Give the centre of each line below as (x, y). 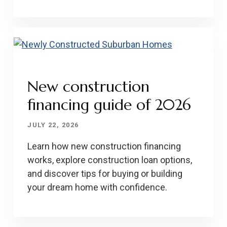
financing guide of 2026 (109, 104)
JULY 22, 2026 (53, 125)
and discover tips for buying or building (105, 173)
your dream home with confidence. (98, 187)
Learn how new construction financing (104, 146)
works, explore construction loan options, (110, 160)
